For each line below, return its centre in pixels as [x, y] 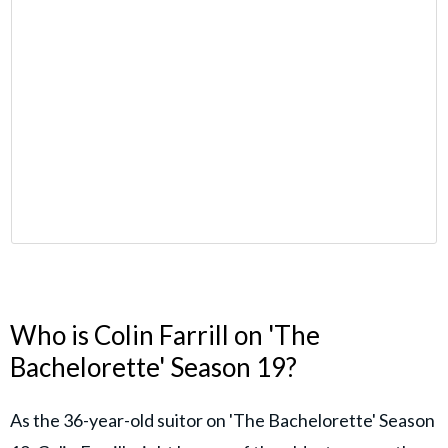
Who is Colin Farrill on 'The [165, 334]
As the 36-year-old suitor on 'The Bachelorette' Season [222, 420]
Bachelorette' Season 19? [153, 366]
